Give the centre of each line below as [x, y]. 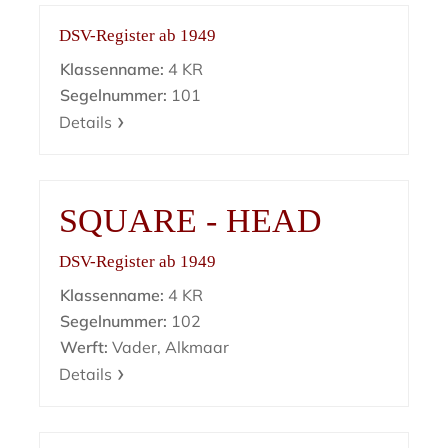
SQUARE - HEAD [191, 221]
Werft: [84, 347]
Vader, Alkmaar [169, 347]
